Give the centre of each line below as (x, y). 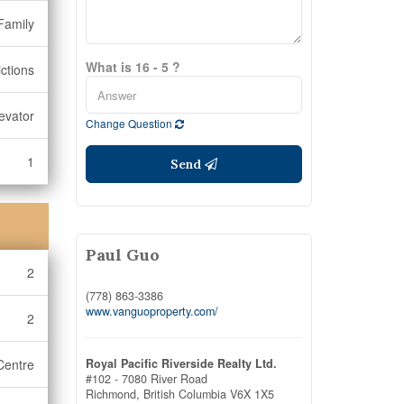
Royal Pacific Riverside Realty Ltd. (181, 363)
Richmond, (114, 394)
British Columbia (184, 394)
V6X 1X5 (252, 394)
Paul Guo (122, 255)
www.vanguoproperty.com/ (151, 311)
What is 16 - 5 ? (133, 67)
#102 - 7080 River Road (146, 379)
